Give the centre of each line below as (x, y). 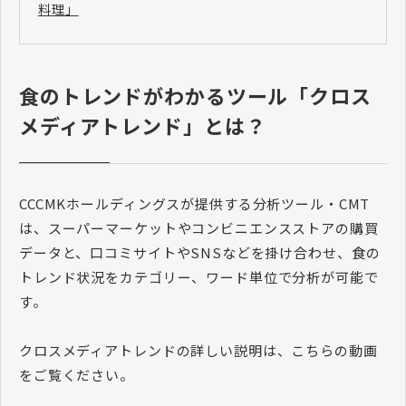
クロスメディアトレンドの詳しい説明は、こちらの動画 (198, 350)
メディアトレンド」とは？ (143, 125)
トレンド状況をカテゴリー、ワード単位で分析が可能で (199, 276)
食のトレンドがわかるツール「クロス (195, 95)
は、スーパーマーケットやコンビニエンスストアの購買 (199, 227)
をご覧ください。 (77, 374)
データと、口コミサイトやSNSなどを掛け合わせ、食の (200, 252)
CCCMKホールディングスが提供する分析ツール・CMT (195, 203)
